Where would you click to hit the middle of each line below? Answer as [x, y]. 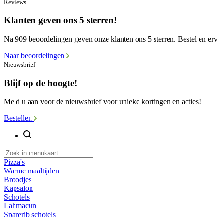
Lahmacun [20, 206]
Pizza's [14, 162]
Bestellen [19, 118]
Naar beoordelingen [35, 55]
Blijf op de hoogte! [40, 83]
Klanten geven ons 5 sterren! [60, 20]
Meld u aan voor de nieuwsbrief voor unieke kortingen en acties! [102, 102]
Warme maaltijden [31, 171]
